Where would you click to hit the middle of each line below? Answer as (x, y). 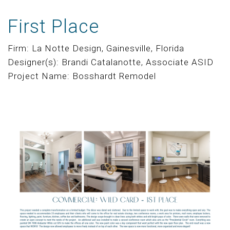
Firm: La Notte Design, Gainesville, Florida (96, 48)
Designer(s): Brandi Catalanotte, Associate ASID (111, 62)
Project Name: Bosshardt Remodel (82, 76)
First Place (53, 27)
